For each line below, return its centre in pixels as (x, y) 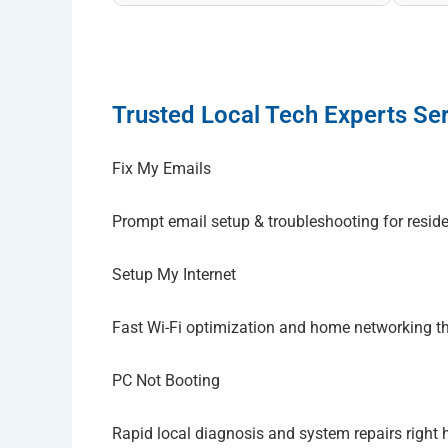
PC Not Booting (166, 380)
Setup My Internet (174, 274)
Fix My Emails (161, 168)
